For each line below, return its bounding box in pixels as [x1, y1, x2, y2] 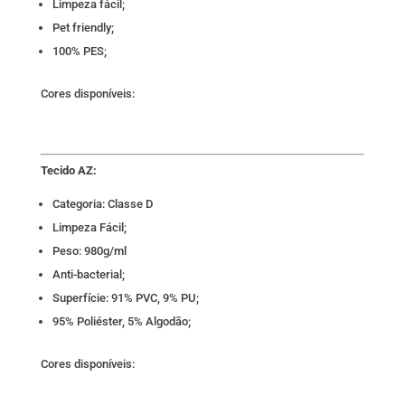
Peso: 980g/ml [52, 244, 127, 259]
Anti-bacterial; [52, 268, 125, 282]
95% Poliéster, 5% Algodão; [52, 315, 191, 329]
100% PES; [52, 44, 107, 59]
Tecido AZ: [40, 164, 97, 178]
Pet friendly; [52, 21, 114, 35]
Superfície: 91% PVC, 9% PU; [52, 291, 199, 306]
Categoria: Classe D [52, 197, 153, 212]
